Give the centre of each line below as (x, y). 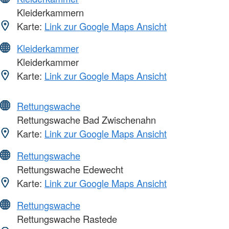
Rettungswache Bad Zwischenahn (85, 120)
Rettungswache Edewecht (69, 169)
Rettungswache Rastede (66, 219)
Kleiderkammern (49, 13)
